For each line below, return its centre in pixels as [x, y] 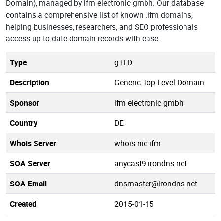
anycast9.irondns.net [151, 163]
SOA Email [28, 184]
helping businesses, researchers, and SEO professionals [102, 27]
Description [30, 82]
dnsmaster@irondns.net [156, 184]
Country [24, 123]
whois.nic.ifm [138, 143]
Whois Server [33, 143]
